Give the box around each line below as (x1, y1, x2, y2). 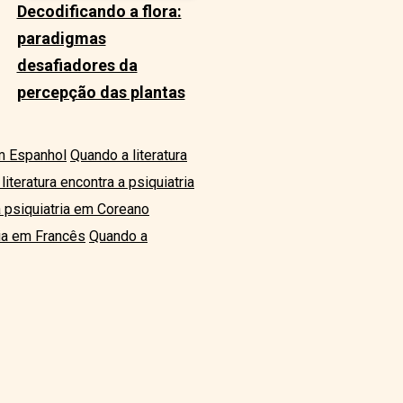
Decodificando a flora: (16, 2, 182, 22)
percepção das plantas (16, 83, 185, 103)
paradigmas (16, 29, 106, 49)
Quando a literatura (70, 147, 187, 165)
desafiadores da (16, 56, 138, 76)
